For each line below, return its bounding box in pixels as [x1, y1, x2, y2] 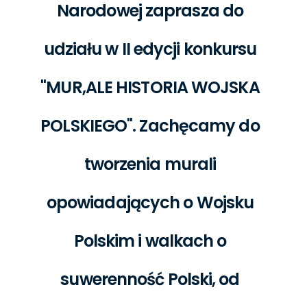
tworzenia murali [84, 152, 217, 175]
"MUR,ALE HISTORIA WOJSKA [40, 75, 260, 99]
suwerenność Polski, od [60, 267, 240, 291]
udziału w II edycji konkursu [43, 37, 257, 60]
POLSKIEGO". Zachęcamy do [40, 114, 260, 137]
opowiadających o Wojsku [46, 191, 254, 214]
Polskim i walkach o [73, 229, 227, 252]
